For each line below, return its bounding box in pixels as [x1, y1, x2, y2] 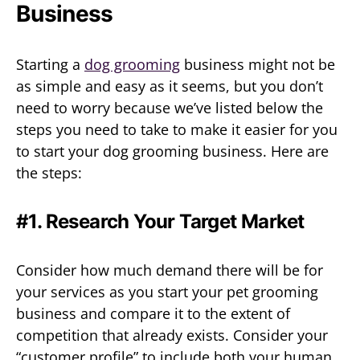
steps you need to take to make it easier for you [16, 119, 337, 139]
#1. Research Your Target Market [16, 209, 305, 233]
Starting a [16, 54, 84, 74]
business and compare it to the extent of [16, 303, 290, 323]
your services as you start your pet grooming [16, 281, 318, 301]
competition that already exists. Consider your [16, 325, 328, 345]
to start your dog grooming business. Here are [16, 141, 329, 161]
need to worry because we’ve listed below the [16, 97, 323, 117]
